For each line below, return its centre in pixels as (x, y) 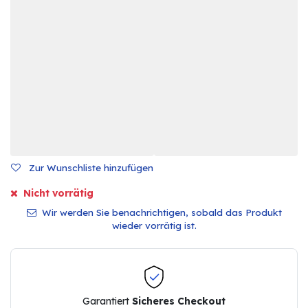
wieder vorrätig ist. (154, 225)
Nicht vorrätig (57, 193)
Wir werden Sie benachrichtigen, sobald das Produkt (160, 212)
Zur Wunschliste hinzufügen (90, 168)
